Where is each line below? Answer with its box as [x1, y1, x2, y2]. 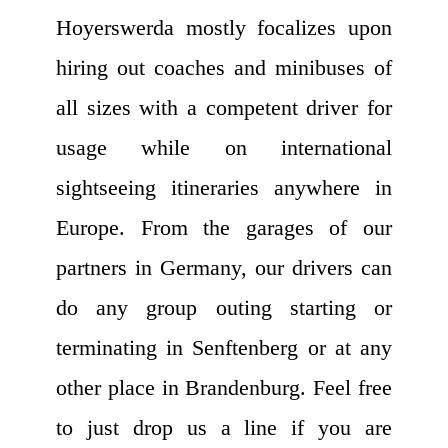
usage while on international [56, 134, 392, 160]
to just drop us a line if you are [56, 414, 392, 440]
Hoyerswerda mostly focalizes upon [56, 14, 392, 40]
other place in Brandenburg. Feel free [56, 374, 392, 400]
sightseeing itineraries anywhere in [56, 174, 392, 200]
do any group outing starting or [56, 294, 392, 320]
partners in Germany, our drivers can [56, 254, 392, 280]
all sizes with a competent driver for [56, 94, 392, 120]
